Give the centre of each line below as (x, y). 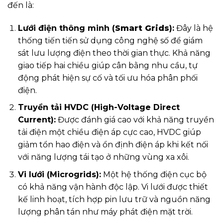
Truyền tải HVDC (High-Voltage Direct (99, 108)
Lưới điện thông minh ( (66, 28)
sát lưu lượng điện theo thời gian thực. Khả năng (114, 53)
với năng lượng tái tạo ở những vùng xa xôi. (103, 157)
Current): (37, 120)
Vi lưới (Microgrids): (59, 174)
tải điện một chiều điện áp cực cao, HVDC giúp (109, 132)
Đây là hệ (193, 28)
